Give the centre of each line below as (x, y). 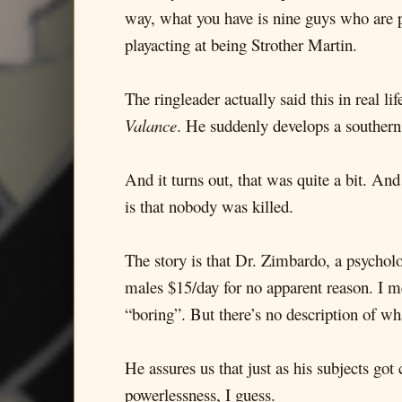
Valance (151, 125)
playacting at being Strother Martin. (241, 44)
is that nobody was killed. (209, 206)
